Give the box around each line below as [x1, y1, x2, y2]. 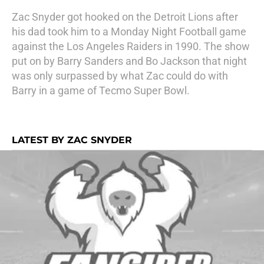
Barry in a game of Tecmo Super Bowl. [12, 84, 190, 97]
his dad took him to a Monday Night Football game [12, 25, 246, 38]
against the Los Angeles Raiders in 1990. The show [12, 40, 250, 52]
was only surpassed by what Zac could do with [12, 70, 228, 82]
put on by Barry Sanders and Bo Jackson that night [12, 55, 247, 67]
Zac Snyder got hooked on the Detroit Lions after [12, 11, 238, 23]
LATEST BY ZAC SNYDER [12, 134, 132, 146]
